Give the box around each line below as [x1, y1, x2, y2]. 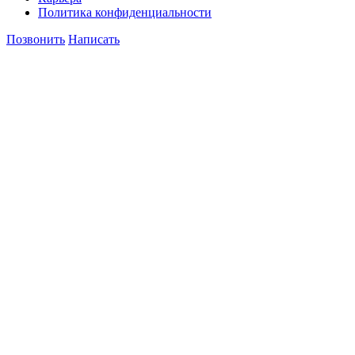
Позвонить [6, 32, 65, 47]
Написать [68, 32, 120, 47]
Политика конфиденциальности [38, 6, 212, 20]
